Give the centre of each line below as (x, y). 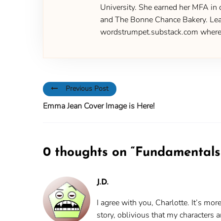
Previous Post (87, 89)
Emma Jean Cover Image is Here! (99, 106)
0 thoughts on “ (89, 152)
